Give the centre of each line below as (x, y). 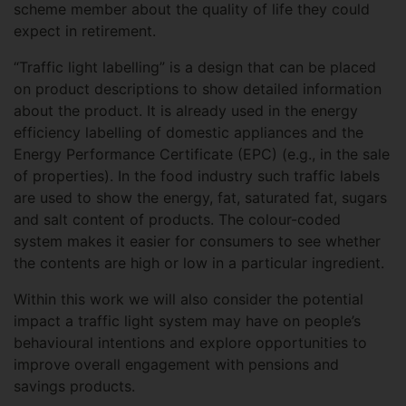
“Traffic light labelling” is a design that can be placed (195, 67)
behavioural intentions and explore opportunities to (190, 343)
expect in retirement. (85, 31)
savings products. (74, 386)
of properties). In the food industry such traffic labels (197, 176)
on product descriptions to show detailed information (198, 89)
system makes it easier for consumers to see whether (197, 241)
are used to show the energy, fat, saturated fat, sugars (200, 198)
